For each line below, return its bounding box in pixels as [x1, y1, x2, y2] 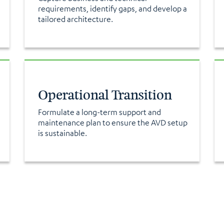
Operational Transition [37, 86, 172, 103]
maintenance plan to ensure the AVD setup [37, 117, 187, 127]
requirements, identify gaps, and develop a [37, 3, 187, 13]
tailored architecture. [37, 14, 113, 24]
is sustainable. [37, 128, 87, 138]
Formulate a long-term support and [37, 107, 161, 117]
